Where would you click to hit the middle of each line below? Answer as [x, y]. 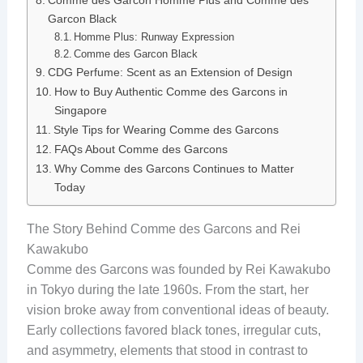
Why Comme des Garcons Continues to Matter [174, 169]
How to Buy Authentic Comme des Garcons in [171, 92]
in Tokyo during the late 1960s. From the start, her [167, 290]
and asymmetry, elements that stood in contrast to [167, 351]
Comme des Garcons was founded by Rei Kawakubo [178, 270]
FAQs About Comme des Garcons [141, 149]
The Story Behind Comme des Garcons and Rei [163, 229]
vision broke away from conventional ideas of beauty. [177, 310]
